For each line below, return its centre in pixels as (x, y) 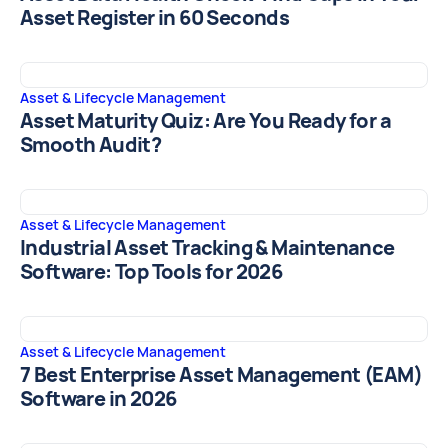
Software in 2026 (98, 399)
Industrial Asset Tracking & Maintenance (207, 248)
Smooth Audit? (91, 145)
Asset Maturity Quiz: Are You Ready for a (205, 121)
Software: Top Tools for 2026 (151, 272)
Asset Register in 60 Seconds (155, 18)
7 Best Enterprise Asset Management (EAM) (221, 375)
